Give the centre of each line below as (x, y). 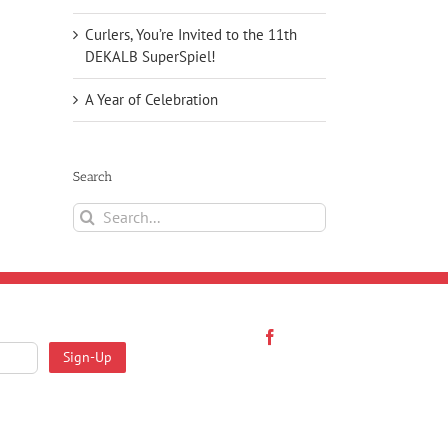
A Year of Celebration (151, 99)
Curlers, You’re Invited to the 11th (191, 34)
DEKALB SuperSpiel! (150, 56)
